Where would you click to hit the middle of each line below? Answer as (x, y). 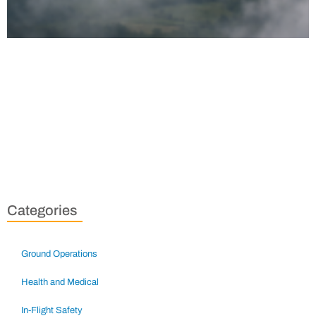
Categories (42, 211)
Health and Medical (60, 282)
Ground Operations (59, 254)
